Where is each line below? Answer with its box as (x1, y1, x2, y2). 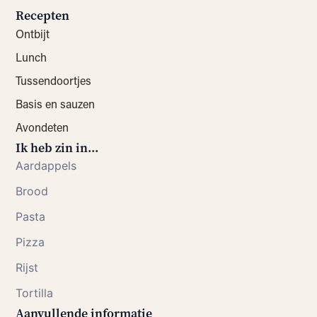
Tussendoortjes (16, 72, 92, 88)
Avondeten (16, 119, 69, 134)
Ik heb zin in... (16, 139, 99, 156)
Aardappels (16, 158, 77, 173)
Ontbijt (16, 25, 50, 41)
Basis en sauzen (16, 96, 96, 111)
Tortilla (16, 285, 54, 300)
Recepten (16, 6, 70, 24)
